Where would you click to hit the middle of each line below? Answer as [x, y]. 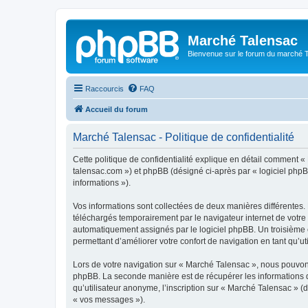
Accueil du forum [117, 109]
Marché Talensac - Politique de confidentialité [184, 137]
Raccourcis [104, 88]
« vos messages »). [109, 299]
